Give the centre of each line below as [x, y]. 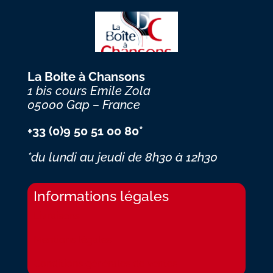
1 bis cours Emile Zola [89, 90]
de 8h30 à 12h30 [172, 157]
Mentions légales [72, 239]
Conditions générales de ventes [105, 263]
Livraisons [56, 216]
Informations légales [101, 196]
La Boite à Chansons [86, 76]
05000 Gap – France [83, 105]
